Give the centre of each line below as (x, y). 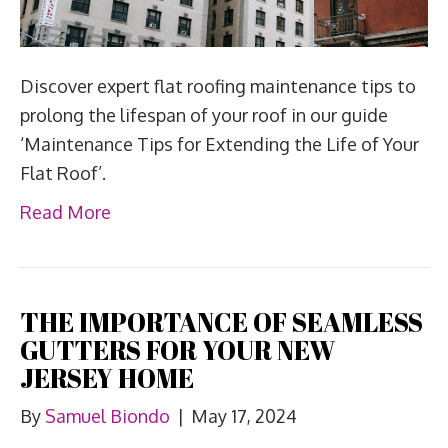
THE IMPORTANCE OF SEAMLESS (221, 322)
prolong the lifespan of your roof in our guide (204, 115)
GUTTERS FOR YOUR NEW (177, 350)
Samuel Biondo (107, 416)
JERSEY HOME (107, 378)
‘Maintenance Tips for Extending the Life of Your (219, 144)
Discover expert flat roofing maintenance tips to (218, 86)
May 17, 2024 (244, 416)
